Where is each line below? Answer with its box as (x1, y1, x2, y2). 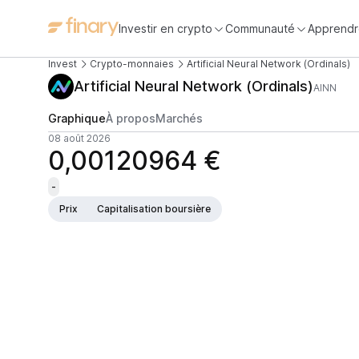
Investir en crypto (119, 21, 212, 35)
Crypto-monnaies (90, 58, 174, 70)
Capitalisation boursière (97, 203, 211, 215)
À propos (106, 111, 155, 125)
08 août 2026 (48, 132, 111, 144)
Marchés (155, 111, 203, 125)
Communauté (225, 21, 295, 35)
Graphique (48, 111, 106, 125)
